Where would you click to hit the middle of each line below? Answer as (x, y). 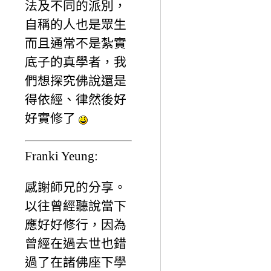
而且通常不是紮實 (76, 44)
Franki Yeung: (61, 155)
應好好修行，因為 (76, 224)
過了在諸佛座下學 (76, 262)
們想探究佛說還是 (76, 81)
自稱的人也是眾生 (76, 25)
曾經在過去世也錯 (76, 243)
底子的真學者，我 (76, 62)
